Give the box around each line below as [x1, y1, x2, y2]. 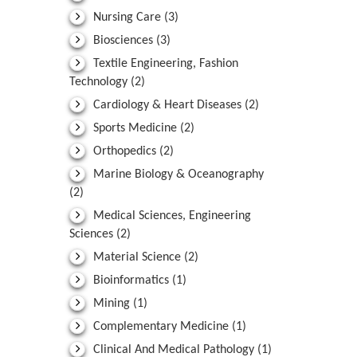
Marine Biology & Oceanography [90, 168, 264, 182]
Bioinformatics [90, 274, 172, 288]
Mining [90, 297, 133, 311]
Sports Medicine [90, 122, 180, 135]
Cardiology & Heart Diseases [90, 99, 245, 112]
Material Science [90, 251, 184, 265]
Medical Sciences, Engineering [90, 210, 251, 223]
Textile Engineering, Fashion [90, 57, 238, 71]
